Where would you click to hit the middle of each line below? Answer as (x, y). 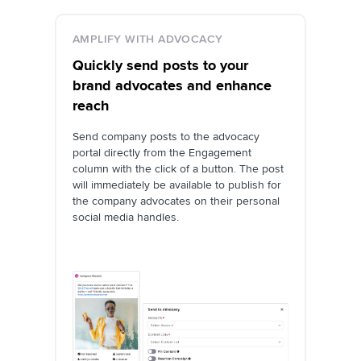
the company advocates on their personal (176, 201)
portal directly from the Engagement (162, 152)
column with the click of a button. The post (178, 168)
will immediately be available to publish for (177, 185)
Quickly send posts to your (160, 65)
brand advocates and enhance (172, 85)
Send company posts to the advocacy (166, 136)
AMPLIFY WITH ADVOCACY (148, 39)
